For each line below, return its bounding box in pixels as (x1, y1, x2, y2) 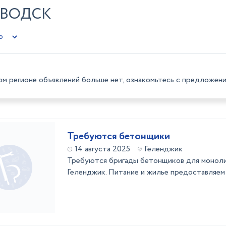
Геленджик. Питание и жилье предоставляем (67, 166, 225, 178)
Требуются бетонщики (67, 129, 170, 144)
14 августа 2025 (75, 143, 130, 155)
